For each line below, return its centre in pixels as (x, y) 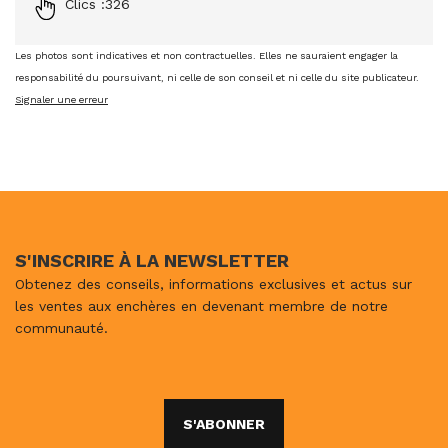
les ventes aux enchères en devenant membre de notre (201, 306)
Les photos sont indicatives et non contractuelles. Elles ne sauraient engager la (206, 56)
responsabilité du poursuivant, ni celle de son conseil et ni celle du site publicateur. (217, 78)
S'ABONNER (224, 424)
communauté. (61, 328)
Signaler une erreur (61, 100)
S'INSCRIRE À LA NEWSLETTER (152, 261)
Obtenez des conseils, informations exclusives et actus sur (213, 284)
